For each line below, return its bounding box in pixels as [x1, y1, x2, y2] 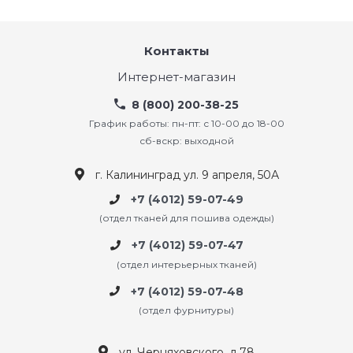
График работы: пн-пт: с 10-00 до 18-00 [88, 117, 284, 129]
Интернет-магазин [117, 69, 236, 84]
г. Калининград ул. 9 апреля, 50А [95, 168, 279, 182]
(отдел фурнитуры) [139, 303, 234, 316]
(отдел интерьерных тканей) [116, 258, 257, 270]
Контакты [143, 43, 210, 58]
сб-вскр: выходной [139, 135, 234, 147]
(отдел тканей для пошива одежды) [98, 212, 274, 225]
